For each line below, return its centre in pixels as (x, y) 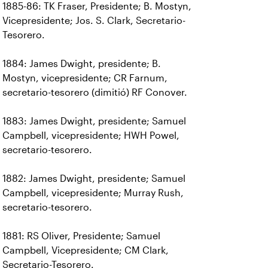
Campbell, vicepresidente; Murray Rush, (93, 193)
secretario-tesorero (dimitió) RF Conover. (95, 92)
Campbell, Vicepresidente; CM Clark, (86, 250)
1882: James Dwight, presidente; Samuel (94, 179)
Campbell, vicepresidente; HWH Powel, (91, 135)
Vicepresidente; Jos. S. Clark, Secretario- (94, 21)
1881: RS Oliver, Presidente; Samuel (81, 236)
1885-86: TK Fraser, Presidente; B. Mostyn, (97, 6)
